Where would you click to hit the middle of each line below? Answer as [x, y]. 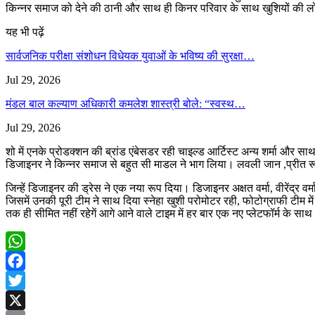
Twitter [21, 300]
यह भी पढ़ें [25, 32]
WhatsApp [30, 260]
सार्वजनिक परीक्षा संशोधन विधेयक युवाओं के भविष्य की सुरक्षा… [130, 56]
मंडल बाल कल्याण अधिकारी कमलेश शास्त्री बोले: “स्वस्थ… [126, 103]
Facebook [27, 280]
